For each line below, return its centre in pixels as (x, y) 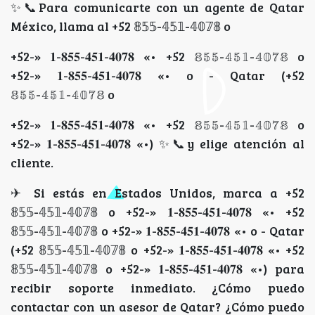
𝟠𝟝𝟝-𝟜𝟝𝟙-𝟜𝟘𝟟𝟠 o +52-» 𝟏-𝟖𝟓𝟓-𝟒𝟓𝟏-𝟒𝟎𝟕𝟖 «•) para (157, 269)
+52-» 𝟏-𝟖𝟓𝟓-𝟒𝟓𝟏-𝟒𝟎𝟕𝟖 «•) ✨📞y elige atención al (157, 144)
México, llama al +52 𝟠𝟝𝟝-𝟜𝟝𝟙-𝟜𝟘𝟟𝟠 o (121, 26)
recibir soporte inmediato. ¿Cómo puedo (157, 288)
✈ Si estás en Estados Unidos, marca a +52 (157, 193)
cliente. (32, 163)
